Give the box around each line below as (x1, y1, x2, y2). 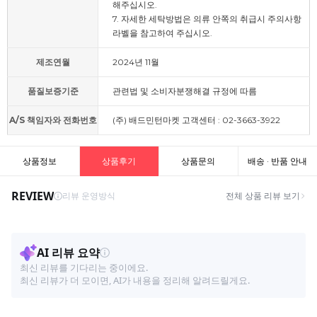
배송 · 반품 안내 (248, 156, 307, 166)
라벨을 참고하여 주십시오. (113, 28, 212, 38)
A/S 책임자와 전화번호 (8, 115, 97, 125)
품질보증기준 (27, 86, 79, 96)
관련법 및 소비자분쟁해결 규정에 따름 (113, 86, 257, 96)
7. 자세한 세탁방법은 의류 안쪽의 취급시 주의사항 (113, 13, 301, 24)
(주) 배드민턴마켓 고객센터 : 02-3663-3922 (113, 115, 280, 125)
